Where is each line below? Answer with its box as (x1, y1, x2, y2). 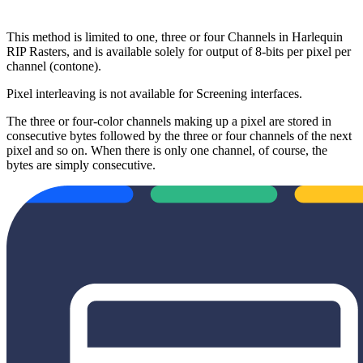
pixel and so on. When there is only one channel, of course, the (6, 143, 327, 157)
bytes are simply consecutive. (6, 157, 156, 172)
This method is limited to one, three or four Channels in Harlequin (6, 29, 343, 44)
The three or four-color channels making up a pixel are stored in (6, 113, 331, 128)
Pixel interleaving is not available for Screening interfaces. (6, 86, 302, 100)
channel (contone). (6, 58, 101, 73)
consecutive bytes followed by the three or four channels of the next (6, 128, 352, 143)
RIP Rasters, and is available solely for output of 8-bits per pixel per (6, 44, 351, 58)
